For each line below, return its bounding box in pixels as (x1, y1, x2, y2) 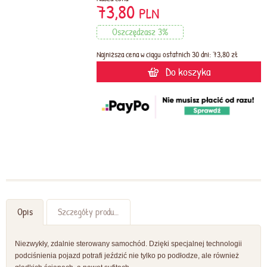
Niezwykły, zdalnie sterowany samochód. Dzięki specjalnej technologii (15, 240, 242, 249)
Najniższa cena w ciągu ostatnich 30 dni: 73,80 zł (97, 48, 238, 61)
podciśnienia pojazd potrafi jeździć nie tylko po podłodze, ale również (15, 252, 239, 260)
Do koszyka (165, 64, 210, 80)
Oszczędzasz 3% (112, 26, 169, 39)
